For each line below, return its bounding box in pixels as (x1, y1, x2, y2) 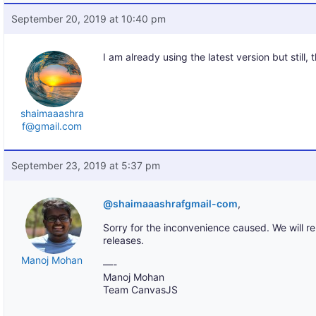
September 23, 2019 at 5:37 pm (11, 159, 161, 171)
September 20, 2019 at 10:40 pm (11, 13, 166, 25)
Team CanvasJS (103, 284, 178, 296)
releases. (103, 234, 145, 246)
